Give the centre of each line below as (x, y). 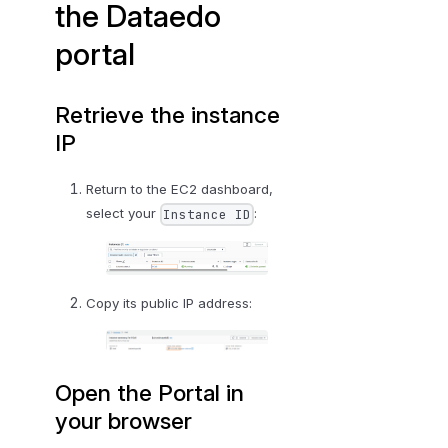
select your (122, 213)
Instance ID (206, 214)
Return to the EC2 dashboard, (179, 189)
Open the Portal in (150, 393)
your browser (124, 421)
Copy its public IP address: (168, 303)
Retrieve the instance (168, 115)
